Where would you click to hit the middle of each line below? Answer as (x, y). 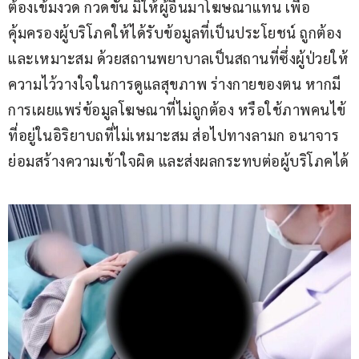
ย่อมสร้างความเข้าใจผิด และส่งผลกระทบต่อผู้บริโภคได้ (179, 161)
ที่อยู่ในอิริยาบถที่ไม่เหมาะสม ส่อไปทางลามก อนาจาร (175, 135)
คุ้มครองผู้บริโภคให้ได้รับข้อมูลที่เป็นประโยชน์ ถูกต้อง (177, 33)
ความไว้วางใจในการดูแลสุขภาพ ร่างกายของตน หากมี (175, 84)
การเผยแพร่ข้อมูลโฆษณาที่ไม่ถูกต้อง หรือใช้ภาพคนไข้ (177, 110)
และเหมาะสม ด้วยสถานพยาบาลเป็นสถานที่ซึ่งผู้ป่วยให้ (178, 58)
